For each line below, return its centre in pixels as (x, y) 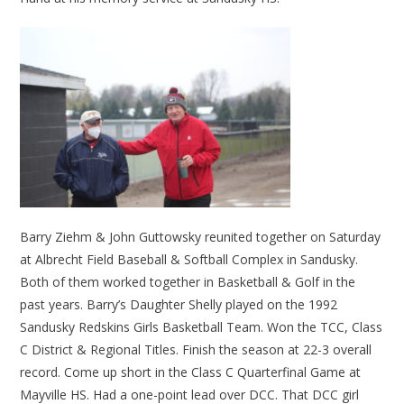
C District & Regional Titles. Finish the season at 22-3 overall (196, 350)
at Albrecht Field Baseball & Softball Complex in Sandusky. (189, 260)
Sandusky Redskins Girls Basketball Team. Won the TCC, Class (202, 327)
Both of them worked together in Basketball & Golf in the (188, 282)
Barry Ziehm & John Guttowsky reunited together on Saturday (201, 237)
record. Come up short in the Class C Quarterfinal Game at (191, 372)
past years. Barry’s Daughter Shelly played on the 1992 (179, 305)
